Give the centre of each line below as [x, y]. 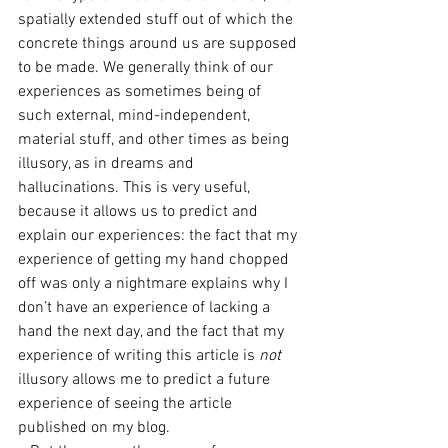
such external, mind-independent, [136, 116]
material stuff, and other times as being [155, 140]
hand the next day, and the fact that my [153, 332]
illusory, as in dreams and [108, 164]
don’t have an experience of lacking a [146, 308]
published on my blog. [96, 428]
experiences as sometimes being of [141, 92]
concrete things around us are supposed [159, 44]
